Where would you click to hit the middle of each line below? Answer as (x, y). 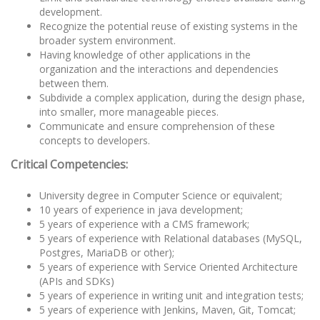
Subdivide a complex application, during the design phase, (172, 97)
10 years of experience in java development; (141, 209)
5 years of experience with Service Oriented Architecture (169, 266)
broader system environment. (107, 40)
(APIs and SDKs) (77, 281)
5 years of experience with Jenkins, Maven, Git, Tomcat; (167, 309)
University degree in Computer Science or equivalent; (161, 195)
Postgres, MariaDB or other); (107, 252)
